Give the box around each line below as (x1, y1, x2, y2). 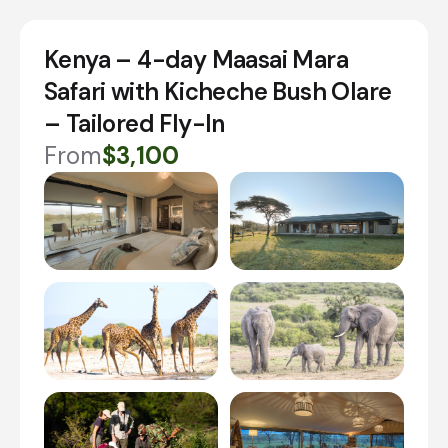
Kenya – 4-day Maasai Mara (44, 44, 348, 75)
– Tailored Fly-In (44, 108, 225, 139)
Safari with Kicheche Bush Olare (44, 76, 392, 107)
